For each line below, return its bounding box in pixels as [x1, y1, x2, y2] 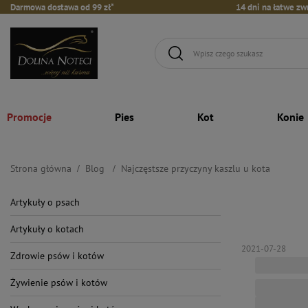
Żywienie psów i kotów [10, 276, 107, 289]
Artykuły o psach [10, 195, 80, 208]
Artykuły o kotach [10, 222, 84, 235]
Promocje [7, 109, 52, 124]
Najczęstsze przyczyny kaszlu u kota [121, 162, 270, 175]
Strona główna [10, 162, 71, 175]
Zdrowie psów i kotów [10, 249, 104, 262]
